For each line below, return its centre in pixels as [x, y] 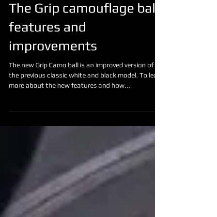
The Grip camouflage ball [84, 46]
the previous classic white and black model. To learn [86, 114]
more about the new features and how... [70, 124]
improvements [53, 84]
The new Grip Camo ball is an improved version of [81, 104]
